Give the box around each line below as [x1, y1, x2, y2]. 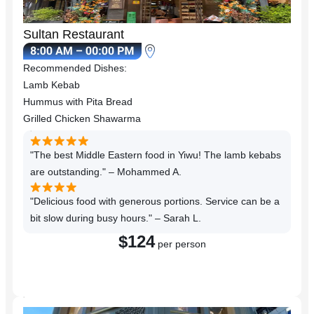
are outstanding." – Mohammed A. [30, 166, 182, 178]
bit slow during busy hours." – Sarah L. [30, 212, 201, 224]
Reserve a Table [124, 264, 200, 275]
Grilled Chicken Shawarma [23, 113, 141, 125]
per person [155, 238, 206, 250]
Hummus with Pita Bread [23, 96, 132, 108]
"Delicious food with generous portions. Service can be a [30, 196, 280, 207]
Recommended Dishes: [23, 62, 127, 74]
